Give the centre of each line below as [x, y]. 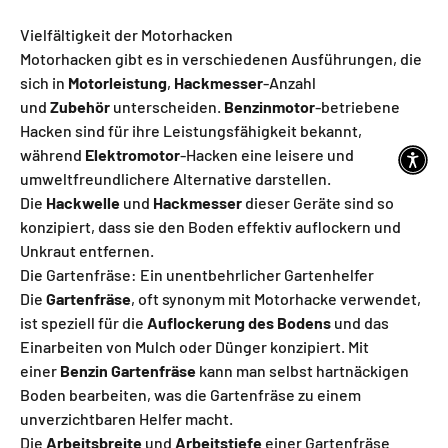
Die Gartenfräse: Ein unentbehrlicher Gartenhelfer [197, 274]
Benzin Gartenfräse [128, 370]
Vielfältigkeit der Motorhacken [126, 34]
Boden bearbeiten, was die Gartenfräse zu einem [190, 394]
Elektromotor [132, 154]
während [52, 154]
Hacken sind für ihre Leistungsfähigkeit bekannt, [191, 130]
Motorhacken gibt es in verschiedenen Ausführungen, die [221, 58]
